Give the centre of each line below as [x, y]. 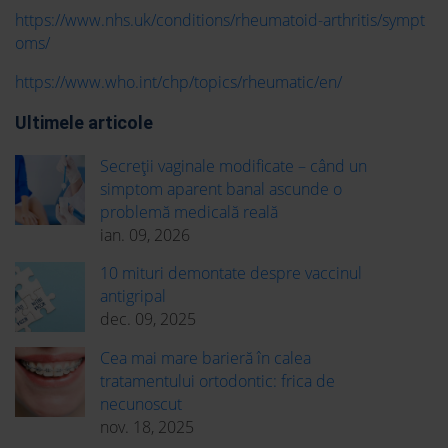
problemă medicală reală [189, 212]
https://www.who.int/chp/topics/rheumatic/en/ [178, 82]
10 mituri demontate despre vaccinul [231, 273]
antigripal [133, 296]
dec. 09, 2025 [148, 319]
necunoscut [141, 404]
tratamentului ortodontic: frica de [217, 381]
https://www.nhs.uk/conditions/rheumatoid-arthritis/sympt [220, 20]
